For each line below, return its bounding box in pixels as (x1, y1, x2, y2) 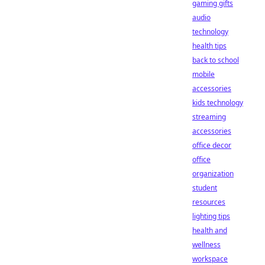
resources (192, 197, 225, 207)
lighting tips (192, 211, 230, 221)
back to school (192, 55, 239, 65)
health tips (192, 41, 227, 51)
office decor (192, 140, 231, 150)
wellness (192, 240, 221, 250)
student (192, 183, 217, 193)
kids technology (192, 98, 243, 108)
